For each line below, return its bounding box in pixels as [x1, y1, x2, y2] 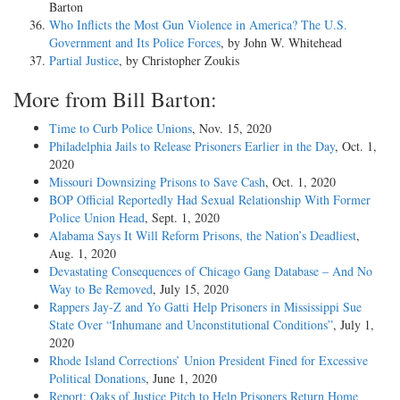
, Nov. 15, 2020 [192, 119, 271, 137]
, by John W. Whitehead [221, 33, 342, 51]
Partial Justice [49, 51, 119, 69]
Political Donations [49, 369, 146, 387]
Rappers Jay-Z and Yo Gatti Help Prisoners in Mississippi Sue [49, 297, 362, 315]
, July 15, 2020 [153, 279, 229, 297]
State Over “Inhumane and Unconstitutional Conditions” [49, 315, 333, 333]
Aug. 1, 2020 [49, 244, 116, 262]
